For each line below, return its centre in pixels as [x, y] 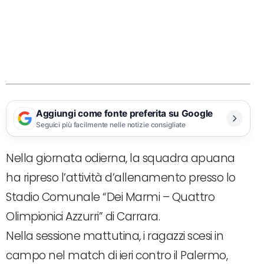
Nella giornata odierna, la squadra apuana [121, 159]
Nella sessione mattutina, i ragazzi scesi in [115, 236]
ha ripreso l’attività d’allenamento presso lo [121, 178]
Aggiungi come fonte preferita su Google [124, 113]
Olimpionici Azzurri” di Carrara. [83, 217]
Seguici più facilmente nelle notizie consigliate [111, 124]
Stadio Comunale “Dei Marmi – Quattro [110, 197]
